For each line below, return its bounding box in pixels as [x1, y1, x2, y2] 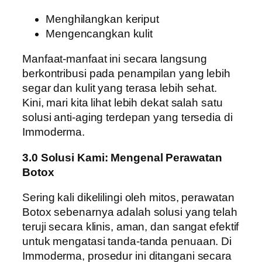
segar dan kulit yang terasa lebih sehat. [22, 82, 217, 95]
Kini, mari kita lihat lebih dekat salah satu [22, 96, 223, 109]
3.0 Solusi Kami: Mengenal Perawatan [22, 151, 222, 164]
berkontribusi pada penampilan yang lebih [22, 67, 230, 80]
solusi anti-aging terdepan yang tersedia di [22, 111, 233, 124]
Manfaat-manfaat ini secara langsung [22, 53, 207, 65]
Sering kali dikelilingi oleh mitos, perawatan [22, 191, 235, 204]
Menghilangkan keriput [46, 12, 159, 25]
